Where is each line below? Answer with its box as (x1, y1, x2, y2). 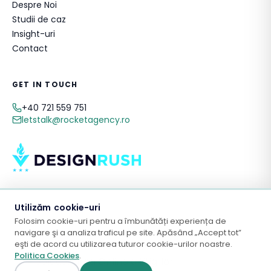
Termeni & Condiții (177, 254, 245, 264)
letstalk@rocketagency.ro (22, 114, 130, 126)
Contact (12, 42, 48, 54)
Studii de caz (12, 13, 66, 25)
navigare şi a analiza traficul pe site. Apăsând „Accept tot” (15, 227, 241, 238)
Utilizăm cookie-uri (15, 201, 100, 214)
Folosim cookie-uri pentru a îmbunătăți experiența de (15, 215, 226, 227)
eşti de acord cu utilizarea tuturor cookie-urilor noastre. (15, 238, 232, 250)
